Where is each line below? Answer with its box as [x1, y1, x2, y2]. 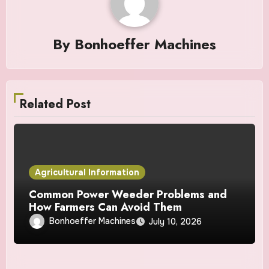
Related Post [20, 95, 91, 113]
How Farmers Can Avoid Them [29, 199, 186, 215]
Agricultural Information [35, 166, 140, 178]
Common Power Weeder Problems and [29, 186, 228, 202]
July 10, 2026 [148, 216, 202, 227]
